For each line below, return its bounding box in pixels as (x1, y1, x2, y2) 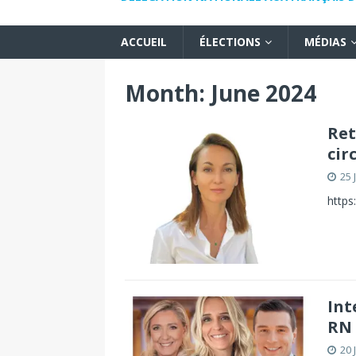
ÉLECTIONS (199, 34, 261, 50)
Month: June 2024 (125, 78, 316, 109)
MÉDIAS (304, 34, 346, 50)
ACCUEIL (121, 34, 167, 50)
